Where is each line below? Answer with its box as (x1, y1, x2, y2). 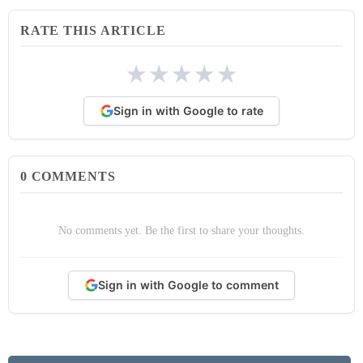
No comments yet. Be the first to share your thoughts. (58, 223, 305, 237)
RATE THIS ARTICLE (19, 23, 166, 37)
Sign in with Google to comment (97, 278, 279, 293)
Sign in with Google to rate (113, 104, 263, 118)
